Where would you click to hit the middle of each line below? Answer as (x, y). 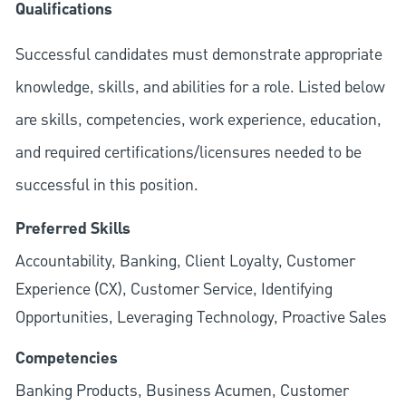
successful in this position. (106, 186)
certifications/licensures (187, 153)
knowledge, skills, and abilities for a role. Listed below (200, 88)
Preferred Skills (72, 230)
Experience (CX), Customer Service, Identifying (174, 290)
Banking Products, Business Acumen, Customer (182, 391)
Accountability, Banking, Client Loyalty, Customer (185, 262)
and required (59, 153)
